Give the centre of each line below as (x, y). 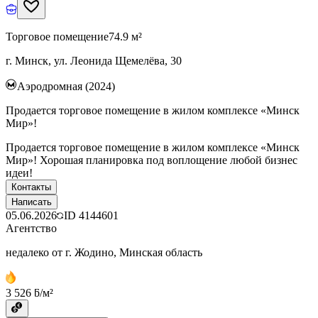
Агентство (31, 228)
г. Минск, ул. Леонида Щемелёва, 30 (94, 60)
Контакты (31, 187)
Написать (32, 202)
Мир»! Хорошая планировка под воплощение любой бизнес (152, 160)
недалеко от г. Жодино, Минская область (104, 252)
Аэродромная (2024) (66, 86)
